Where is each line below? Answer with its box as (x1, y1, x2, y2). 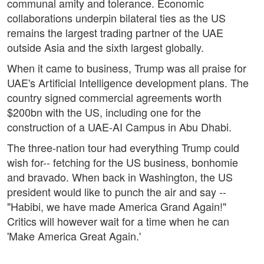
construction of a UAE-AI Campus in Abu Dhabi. (7, 119, 232, 135)
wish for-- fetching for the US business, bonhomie (7, 154, 238, 170)
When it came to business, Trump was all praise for (7, 60, 246, 76)
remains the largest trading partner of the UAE (7, 25, 223, 41)
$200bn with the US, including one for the (7, 104, 201, 120)
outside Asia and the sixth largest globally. (7, 39, 204, 55)
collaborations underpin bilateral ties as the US (7, 10, 226, 26)
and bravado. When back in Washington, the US (7, 169, 233, 185)
